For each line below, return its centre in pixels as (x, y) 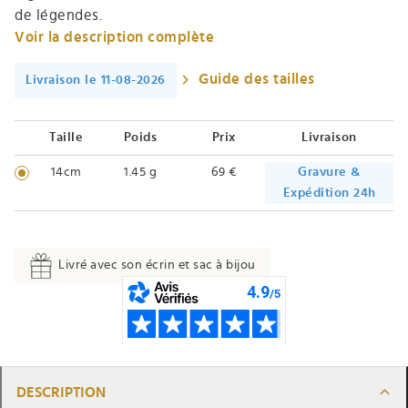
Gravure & (329, 172)
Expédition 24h (329, 193)
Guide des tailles (257, 79)
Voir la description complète (114, 37)
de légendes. (58, 15)
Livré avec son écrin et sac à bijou (157, 265)
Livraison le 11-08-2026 (96, 80)
